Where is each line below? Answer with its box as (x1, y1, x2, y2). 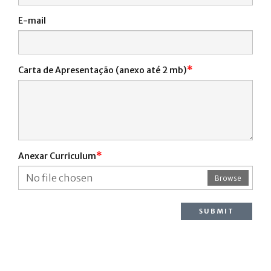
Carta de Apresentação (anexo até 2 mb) (18, 65, 187, 76)
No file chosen (26, 172, 93, 184)
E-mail (18, 15, 46, 26)
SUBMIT (199, 207, 234, 215)
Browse (215, 174, 241, 183)
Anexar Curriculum (18, 151, 96, 162)
